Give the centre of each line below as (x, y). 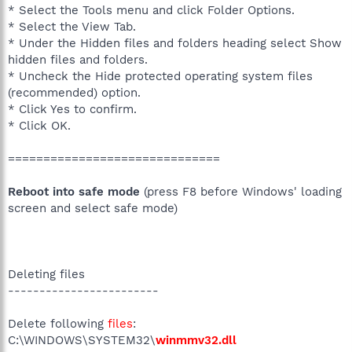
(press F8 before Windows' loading (241, 191)
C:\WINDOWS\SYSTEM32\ (82, 340)
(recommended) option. (74, 92)
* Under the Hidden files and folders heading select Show (175, 43)
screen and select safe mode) (93, 208)
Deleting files (46, 274)
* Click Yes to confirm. (72, 109)
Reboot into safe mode (74, 191)
